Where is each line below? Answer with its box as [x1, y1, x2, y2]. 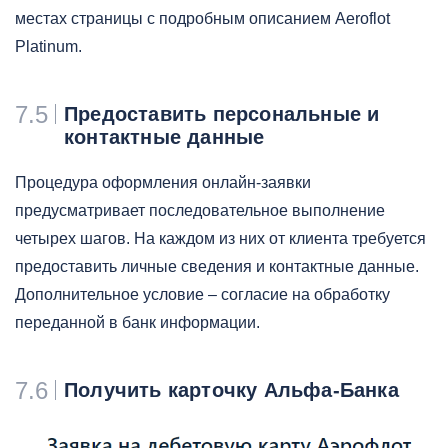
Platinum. [15, 37, 82, 55]
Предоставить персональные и [64, 102, 380, 125]
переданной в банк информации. [15, 313, 260, 331]
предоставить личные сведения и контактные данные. [15, 257, 419, 275]
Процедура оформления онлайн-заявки [15, 173, 311, 191]
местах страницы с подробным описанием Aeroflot [15, 9, 390, 27]
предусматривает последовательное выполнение [15, 201, 385, 219]
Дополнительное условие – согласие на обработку [15, 285, 390, 303]
